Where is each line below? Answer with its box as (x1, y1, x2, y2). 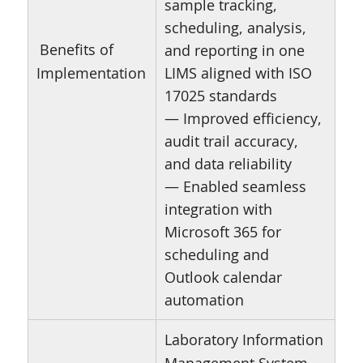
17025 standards (164, 86, 277, 106)
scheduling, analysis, (164, 18, 306, 38)
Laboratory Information (164, 330, 323, 350)
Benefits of (39, 40, 113, 60)
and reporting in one (164, 41, 305, 61)
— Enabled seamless (164, 177, 306, 197)
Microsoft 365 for (164, 222, 281, 242)
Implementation (36, 63, 146, 83)
